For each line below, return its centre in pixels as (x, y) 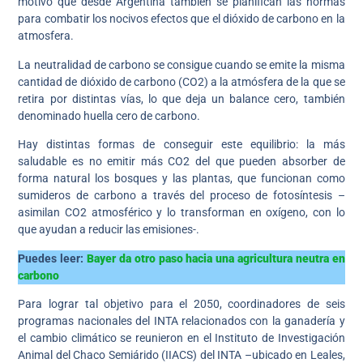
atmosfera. (46, 36)
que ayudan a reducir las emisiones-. (109, 230)
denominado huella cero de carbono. (109, 115)
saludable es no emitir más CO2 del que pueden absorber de (181, 162)
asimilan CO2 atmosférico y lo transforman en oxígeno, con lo (181, 213)
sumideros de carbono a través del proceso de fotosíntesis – (181, 196)
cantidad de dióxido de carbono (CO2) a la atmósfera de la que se (181, 81)
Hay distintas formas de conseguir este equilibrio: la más (181, 145)
